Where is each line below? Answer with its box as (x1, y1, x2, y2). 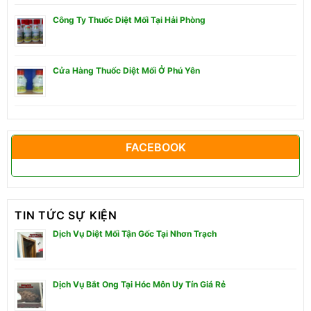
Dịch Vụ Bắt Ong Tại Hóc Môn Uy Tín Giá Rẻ (53, 278, 226, 289)
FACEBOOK (125, 140, 186, 154)
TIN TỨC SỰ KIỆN (15, 208, 117, 222)
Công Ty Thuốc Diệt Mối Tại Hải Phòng (53, 14, 205, 25)
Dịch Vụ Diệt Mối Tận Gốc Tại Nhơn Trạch (53, 228, 217, 239)
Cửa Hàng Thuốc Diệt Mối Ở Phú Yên (53, 65, 200, 76)
